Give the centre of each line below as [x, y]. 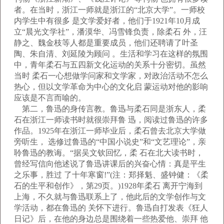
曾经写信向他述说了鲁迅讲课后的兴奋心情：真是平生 [110, 164]
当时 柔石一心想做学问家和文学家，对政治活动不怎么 [111, 76]
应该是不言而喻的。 [50, 98]
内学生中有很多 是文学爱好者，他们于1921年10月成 [107, 21]
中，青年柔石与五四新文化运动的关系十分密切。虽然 [110, 65]
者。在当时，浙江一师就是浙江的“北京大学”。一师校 [109, 10]
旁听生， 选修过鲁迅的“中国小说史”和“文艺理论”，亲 [110, 142]
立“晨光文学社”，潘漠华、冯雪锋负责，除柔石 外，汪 [110, 32]
